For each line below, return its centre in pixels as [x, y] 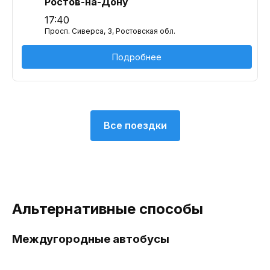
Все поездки [135, 125]
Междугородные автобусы [91, 239]
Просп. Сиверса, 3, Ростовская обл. [110, 31]
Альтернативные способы [108, 209]
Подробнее [137, 57]
